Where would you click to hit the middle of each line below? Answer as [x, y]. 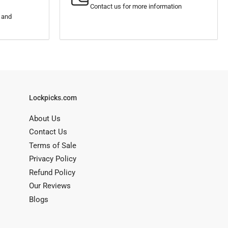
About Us [45, 118]
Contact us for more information [136, 6]
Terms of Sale [53, 145]
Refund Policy [52, 172]
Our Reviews [50, 186]
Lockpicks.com [53, 97]
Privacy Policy [53, 159]
